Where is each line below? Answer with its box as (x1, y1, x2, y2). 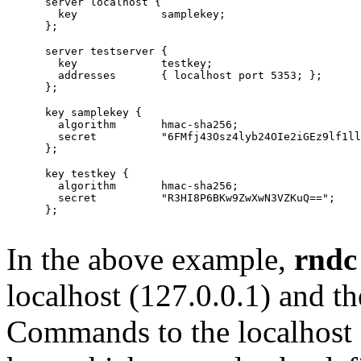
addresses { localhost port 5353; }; (6, 69, 116, 82)
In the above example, (6, 242, 294, 277)
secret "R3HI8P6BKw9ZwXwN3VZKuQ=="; (6, 192, 97, 205)
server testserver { (6, 45, 168, 58)
